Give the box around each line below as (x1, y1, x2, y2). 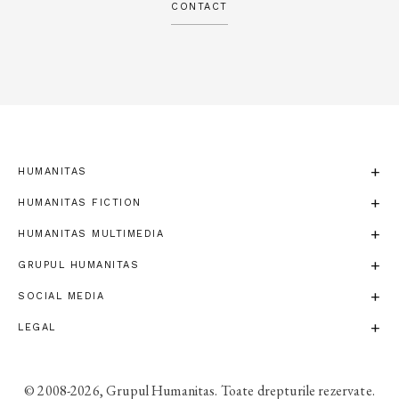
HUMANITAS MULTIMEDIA (18, 227, 164, 240)
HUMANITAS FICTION (18, 196, 142, 208)
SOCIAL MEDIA (18, 289, 104, 302)
